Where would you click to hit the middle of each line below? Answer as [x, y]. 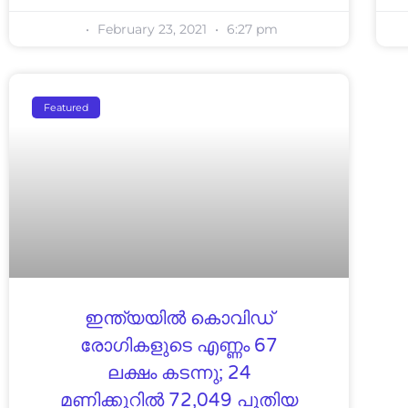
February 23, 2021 [152, 29]
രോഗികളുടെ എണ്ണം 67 [179, 346]
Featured [66, 107]
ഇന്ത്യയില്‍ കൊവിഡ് [179, 318]
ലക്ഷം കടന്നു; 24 [179, 373]
